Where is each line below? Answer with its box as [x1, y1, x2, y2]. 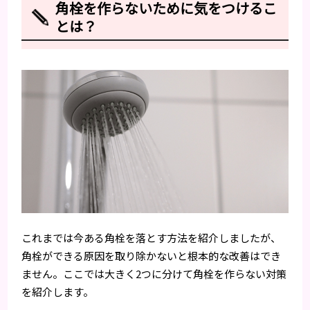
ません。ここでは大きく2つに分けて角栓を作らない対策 [21, 266, 287, 281]
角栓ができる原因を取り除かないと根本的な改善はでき [21, 248, 282, 263]
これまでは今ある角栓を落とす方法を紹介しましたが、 [21, 230, 282, 245]
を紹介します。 [21, 284, 94, 299]
